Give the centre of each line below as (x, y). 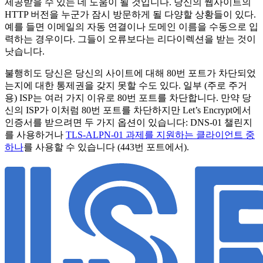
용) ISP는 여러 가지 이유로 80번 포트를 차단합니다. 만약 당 (128, 97)
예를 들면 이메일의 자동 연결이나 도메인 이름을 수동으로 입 (131, 26)
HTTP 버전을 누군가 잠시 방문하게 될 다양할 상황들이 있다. (130, 14)
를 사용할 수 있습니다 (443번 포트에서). (106, 147)
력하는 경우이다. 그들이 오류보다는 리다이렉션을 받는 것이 (130, 39)
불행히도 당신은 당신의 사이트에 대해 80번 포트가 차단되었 (130, 73)
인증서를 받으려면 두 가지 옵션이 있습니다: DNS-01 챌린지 (129, 122)
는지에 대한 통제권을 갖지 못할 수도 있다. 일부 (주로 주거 (126, 85)
